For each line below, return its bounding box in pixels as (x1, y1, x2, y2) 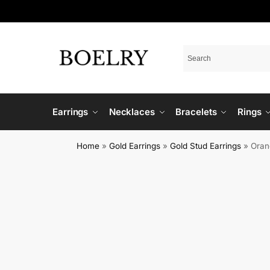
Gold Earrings (109, 141, 161, 151)
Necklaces (108, 106, 155, 118)
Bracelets (175, 106, 217, 118)
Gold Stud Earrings (170, 141, 242, 151)
